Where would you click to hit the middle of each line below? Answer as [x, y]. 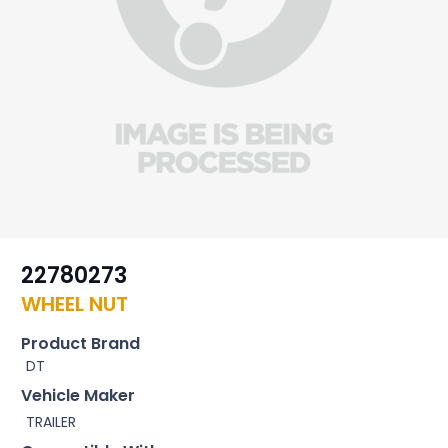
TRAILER [51, 422]
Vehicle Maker [78, 396]
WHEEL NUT [74, 304]
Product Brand [80, 344]
